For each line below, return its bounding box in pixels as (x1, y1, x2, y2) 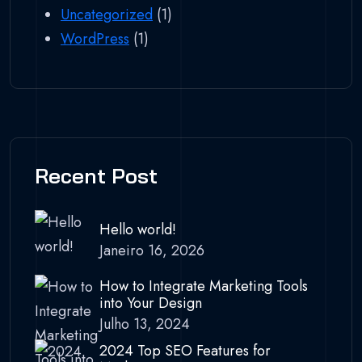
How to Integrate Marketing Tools (99, 275, 308, 297)
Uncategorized (61, 3, 153, 25)
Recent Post (35, 162, 158, 189)
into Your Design (99, 292, 202, 314)
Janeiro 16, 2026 (99, 240, 204, 262)
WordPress (61, 27, 129, 49)
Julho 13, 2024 (99, 313, 190, 335)
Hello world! (99, 219, 176, 241)
